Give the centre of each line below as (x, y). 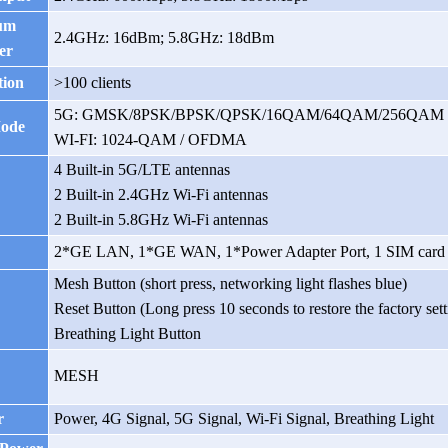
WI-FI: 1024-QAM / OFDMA (151, 140)
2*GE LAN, (94, 252)
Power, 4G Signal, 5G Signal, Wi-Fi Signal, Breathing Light (244, 419)
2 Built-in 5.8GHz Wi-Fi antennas (161, 220)
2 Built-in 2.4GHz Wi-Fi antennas (161, 195)
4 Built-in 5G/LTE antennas (142, 170)
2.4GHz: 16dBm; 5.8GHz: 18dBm (164, 38)
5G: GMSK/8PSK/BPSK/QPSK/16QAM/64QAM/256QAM (249, 115)
